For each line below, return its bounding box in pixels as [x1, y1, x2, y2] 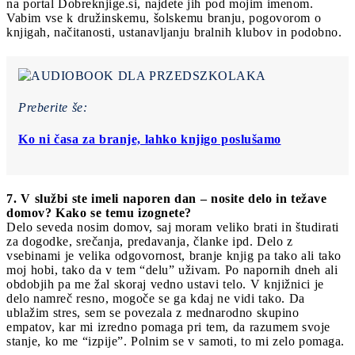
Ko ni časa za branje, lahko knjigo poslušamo [18, 132, 281, 146]
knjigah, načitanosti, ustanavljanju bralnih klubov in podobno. [6, 25, 342, 39]
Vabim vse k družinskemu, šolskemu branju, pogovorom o [6, 10, 321, 25]
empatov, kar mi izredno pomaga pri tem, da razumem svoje [6, 319, 330, 334]
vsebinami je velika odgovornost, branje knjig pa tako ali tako [6, 248, 342, 262]
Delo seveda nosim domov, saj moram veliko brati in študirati [6, 219, 339, 234]
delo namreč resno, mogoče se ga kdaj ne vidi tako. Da [6, 291, 305, 305]
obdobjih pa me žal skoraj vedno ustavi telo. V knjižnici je [6, 277, 324, 291]
